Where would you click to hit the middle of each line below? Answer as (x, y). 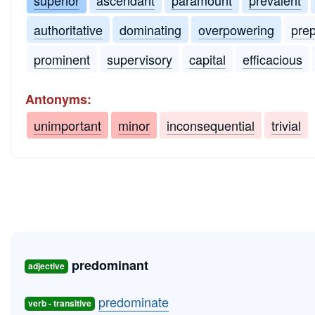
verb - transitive (60, 303)
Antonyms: (58, 99)
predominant (110, 265)
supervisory (140, 59)
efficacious (272, 59)
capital (207, 59)
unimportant (67, 125)
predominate (134, 301)
